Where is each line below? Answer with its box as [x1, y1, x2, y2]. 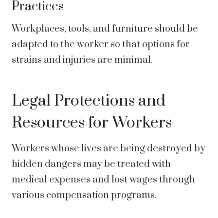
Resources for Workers [12, 113, 172, 133]
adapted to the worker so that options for [12, 38, 190, 51]
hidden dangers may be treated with [12, 158, 171, 171]
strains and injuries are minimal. [12, 54, 153, 67]
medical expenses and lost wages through [12, 174, 195, 186]
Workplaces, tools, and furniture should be [12, 23, 198, 36]
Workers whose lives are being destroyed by [12, 143, 205, 155]
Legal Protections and [12, 91, 165, 111]
